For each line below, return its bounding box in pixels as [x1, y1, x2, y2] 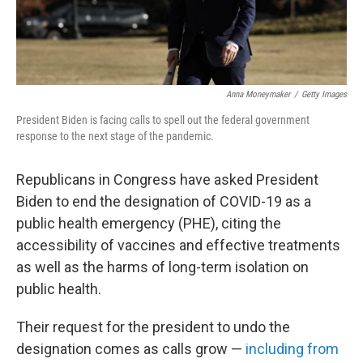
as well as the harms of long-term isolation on [16, 258, 309, 276]
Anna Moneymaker [226, 89, 290, 100]
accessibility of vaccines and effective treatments [16, 237, 340, 254]
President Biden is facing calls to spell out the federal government [16, 113, 310, 127]
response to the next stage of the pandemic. [16, 130, 214, 143]
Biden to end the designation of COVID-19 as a [16, 193, 311, 211]
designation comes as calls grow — [16, 340, 246, 358]
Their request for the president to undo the [16, 318, 290, 336]
